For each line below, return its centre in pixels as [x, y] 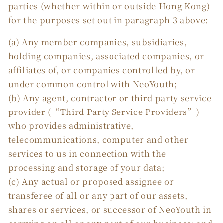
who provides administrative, [71, 126]
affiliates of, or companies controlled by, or [102, 70]
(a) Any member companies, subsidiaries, [98, 42]
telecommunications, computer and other [98, 140]
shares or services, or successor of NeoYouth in [110, 209]
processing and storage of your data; [86, 167]
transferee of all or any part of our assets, [98, 195]
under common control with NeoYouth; [93, 84]
